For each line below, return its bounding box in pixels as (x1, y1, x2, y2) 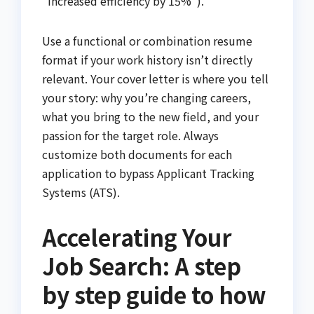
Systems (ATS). (42, 183, 120, 200)
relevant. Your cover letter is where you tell (42, 69, 268, 87)
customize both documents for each (42, 145, 232, 163)
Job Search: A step (42, 249, 241, 282)
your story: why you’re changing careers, (42, 88, 251, 106)
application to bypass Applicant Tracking (42, 164, 254, 182)
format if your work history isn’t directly (42, 50, 252, 68)
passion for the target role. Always (42, 126, 219, 144)
